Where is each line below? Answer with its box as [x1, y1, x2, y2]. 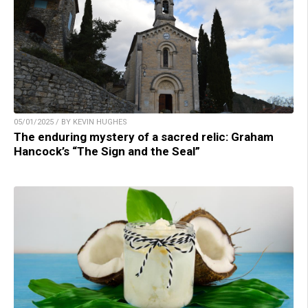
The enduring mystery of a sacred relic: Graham [14, 130, 274, 144]
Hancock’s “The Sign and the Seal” [14, 144, 200, 159]
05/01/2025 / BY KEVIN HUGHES [14, 118, 127, 127]
